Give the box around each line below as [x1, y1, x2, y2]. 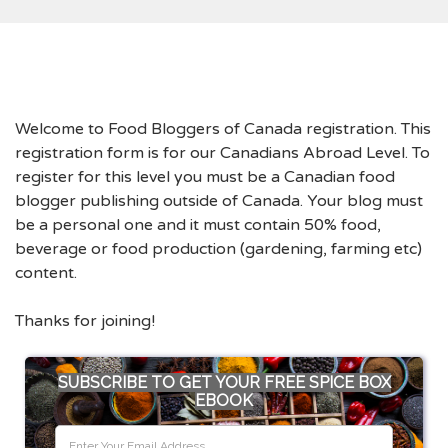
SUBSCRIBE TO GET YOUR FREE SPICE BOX [57, 373, 391, 392]
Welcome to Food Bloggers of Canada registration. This [15, 119, 431, 139]
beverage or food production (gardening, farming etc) [15, 239, 422, 259]
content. [15, 263, 77, 283]
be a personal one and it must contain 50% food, [15, 215, 381, 235]
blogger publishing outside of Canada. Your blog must [15, 191, 423, 211]
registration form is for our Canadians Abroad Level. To [15, 143, 430, 163]
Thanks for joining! [15, 311, 155, 331]
